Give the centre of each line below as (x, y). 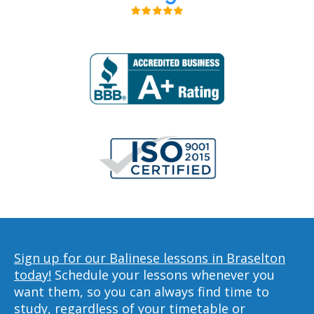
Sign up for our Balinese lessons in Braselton (150, 258)
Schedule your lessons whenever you (163, 275)
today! (33, 275)
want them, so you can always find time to (142, 292)
